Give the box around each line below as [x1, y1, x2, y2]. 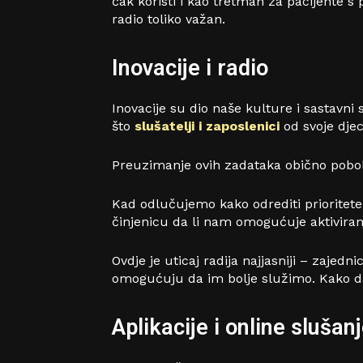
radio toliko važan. [112, 11, 225, 27]
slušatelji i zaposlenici [135, 118, 284, 134]
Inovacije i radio [112, 55, 268, 81]
